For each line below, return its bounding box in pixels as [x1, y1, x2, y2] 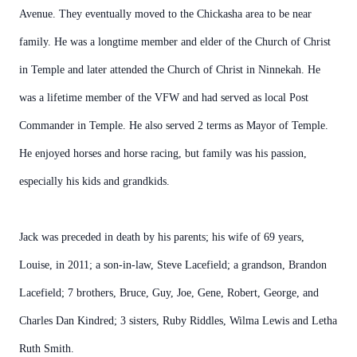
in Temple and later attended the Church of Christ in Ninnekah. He [19, 64, 320, 76]
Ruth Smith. [19, 343, 74, 355]
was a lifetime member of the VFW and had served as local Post [19, 92, 308, 104]
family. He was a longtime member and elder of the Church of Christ [19, 36, 331, 48]
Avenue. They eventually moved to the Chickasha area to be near [19, 8, 312, 20]
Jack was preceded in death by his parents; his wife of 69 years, [19, 231, 304, 243]
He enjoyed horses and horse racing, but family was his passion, [19, 147, 307, 159]
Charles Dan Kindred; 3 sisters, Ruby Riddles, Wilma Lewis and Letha [19, 315, 337, 327]
